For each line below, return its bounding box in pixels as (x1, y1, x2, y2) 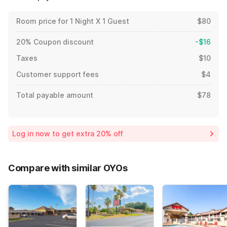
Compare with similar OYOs (8, 163, 128, 174)
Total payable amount (16, 91, 93, 100)
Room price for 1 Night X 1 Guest (16, 17, 129, 26)
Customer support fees (16, 70, 99, 79)
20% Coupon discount (16, 37, 94, 47)
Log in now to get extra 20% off (12, 129, 123, 138)
